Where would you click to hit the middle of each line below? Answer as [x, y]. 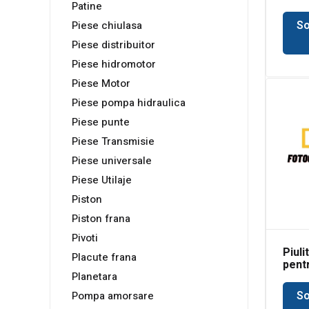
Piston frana [101, 219]
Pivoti [85, 238]
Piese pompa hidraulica [129, 103]
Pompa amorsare [113, 296]
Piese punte [101, 122]
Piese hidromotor [114, 64]
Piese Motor [101, 84]
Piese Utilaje [102, 180]
